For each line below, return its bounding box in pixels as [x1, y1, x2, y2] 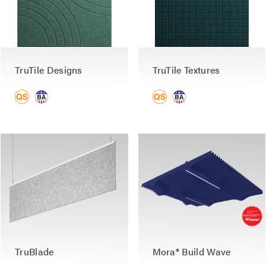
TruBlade [15, 244, 54, 258]
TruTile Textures [152, 62, 220, 77]
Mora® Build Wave [152, 244, 231, 258]
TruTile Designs [15, 62, 83, 77]
